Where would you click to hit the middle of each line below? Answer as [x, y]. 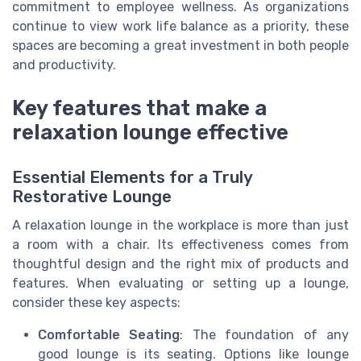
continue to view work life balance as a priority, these [180, 26]
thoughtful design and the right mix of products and [180, 264]
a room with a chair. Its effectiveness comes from [180, 245]
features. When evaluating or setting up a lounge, [180, 284]
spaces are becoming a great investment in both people [180, 45]
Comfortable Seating [109, 335]
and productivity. [64, 64]
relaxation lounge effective [150, 133]
